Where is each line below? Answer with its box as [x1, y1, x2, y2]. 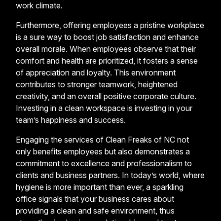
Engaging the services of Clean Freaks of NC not [16, 134, 189, 145]
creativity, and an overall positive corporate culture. [16, 91, 196, 101]
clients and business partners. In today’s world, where [16, 170, 205, 180]
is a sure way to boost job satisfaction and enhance [16, 32, 199, 42]
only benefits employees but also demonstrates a [16, 146, 190, 156]
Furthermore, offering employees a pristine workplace [16, 20, 204, 30]
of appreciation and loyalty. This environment [16, 67, 176, 77]
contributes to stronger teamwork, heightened [16, 79, 178, 89]
